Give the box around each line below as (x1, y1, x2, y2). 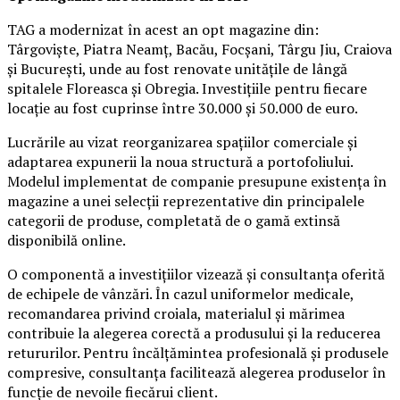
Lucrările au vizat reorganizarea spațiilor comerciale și (7, 132, 357, 153)
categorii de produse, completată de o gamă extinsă (7, 211, 340, 231)
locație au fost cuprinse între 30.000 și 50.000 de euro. (7, 98, 358, 119)
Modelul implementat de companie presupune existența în (7, 171, 387, 192)
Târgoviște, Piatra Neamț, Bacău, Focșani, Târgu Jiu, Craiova (7, 39, 392, 60)
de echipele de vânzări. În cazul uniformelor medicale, (7, 284, 354, 304)
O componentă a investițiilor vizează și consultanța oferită (7, 264, 385, 285)
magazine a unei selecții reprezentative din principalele (7, 191, 364, 212)
